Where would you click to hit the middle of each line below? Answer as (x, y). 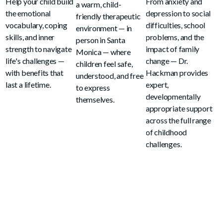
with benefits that (34, 73)
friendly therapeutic (108, 16)
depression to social (179, 13)
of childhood (167, 132)
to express (93, 88)
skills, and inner (30, 37)
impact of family (173, 49)
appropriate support (179, 109)
